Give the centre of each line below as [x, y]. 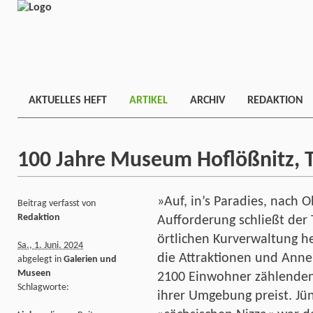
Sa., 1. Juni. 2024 [50, 245]
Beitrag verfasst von [57, 203]
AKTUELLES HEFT [68, 101]
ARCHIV [208, 101]
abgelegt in [41, 259]
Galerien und [90, 259]
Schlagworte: [43, 287]
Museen [34, 273]
